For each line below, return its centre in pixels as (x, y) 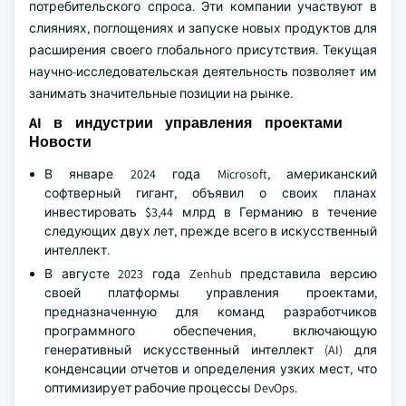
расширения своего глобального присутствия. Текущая (203, 50)
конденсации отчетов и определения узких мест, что (211, 369)
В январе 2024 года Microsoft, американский (211, 174)
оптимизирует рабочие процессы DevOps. (171, 388)
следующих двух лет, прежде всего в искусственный (211, 231)
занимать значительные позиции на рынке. (161, 93)
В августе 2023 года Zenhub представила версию (211, 274)
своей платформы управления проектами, (211, 293)
